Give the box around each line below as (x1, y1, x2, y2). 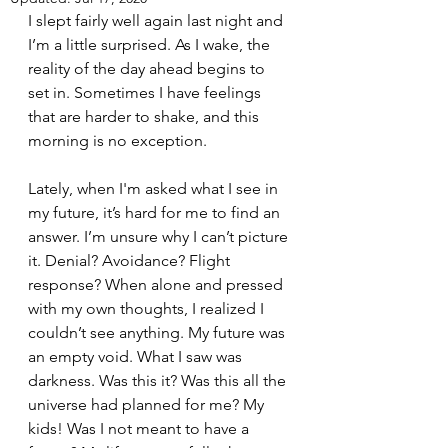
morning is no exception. (28, 131, 207, 150)
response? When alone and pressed (28, 275, 287, 294)
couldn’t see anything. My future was (28, 323, 289, 342)
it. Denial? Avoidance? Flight (28, 251, 234, 270)
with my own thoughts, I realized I (28, 299, 268, 318)
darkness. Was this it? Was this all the (28, 371, 290, 390)
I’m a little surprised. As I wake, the (28, 35, 274, 54)
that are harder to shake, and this (28, 107, 263, 126)
